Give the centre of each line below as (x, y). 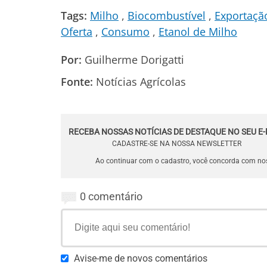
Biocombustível (167, 15)
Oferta (77, 32)
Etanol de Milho (198, 32)
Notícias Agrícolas (141, 82)
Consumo (125, 32)
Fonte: (77, 82)
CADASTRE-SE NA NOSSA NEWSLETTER (177, 144)
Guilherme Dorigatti (133, 60)
